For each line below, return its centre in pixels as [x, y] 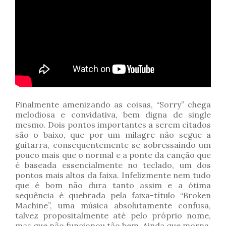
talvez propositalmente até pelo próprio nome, [113, 216]
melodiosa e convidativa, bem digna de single [113, 115]
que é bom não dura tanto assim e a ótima [113, 185]
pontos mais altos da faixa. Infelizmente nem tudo [113, 175]
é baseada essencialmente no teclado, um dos [113, 165]
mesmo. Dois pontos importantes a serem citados [113, 125]
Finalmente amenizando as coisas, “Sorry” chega [113, 105]
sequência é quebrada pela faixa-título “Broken [113, 195]
